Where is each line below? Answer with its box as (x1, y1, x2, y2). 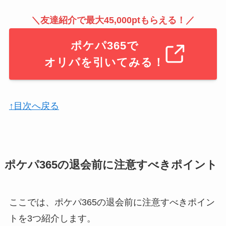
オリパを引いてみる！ (44, 56, 165, 69)
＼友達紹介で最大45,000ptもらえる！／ (31, 15, 195, 26)
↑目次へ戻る (9, 100, 59, 111)
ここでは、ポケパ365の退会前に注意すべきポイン (9, 197, 215, 207)
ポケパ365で (70, 39, 139, 52)
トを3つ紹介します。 (9, 213, 96, 223)
